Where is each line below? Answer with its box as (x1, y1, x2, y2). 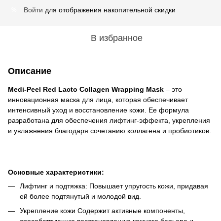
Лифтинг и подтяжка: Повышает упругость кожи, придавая (20, 182, 208, 190)
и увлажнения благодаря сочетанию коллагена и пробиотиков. (8, 126, 211, 135)
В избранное (90, 33, 143, 43)
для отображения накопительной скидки (43, 5, 176, 14)
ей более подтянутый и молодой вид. (20, 192, 141, 200)
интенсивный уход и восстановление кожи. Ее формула (8, 106, 189, 114)
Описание (8, 66, 51, 76)
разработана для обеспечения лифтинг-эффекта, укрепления (8, 116, 210, 124)
